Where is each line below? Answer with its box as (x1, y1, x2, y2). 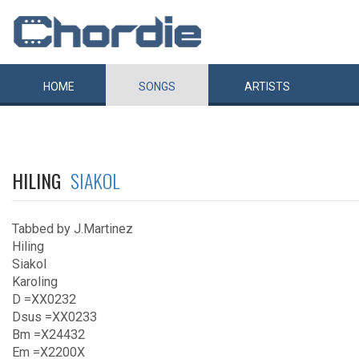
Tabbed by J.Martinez (12, 221, 133, 236)
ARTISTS (244, 80, 290, 93)
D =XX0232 (12, 292, 76, 307)
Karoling (12, 274, 58, 289)
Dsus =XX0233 (12, 309, 97, 325)
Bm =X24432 (12, 327, 85, 342)
